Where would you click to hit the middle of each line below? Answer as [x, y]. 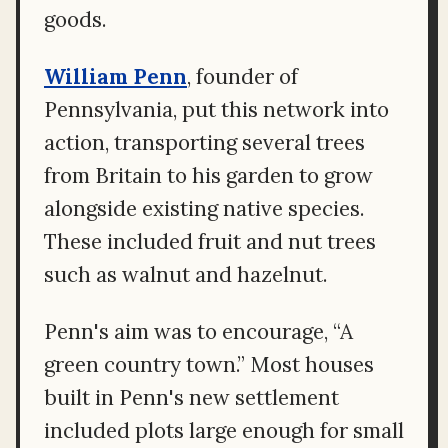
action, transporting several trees [204, 142]
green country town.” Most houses [209, 364]
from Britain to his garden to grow [208, 175]
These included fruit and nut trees [210, 241]
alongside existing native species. [204, 208]
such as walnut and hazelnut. [185, 274]
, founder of [242, 76]
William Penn [115, 76]
